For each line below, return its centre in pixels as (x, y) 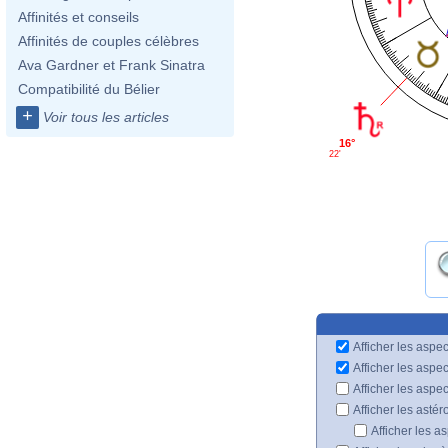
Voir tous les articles (106, 117)
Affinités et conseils (78, 17)
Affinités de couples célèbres (108, 41)
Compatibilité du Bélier (89, 89)
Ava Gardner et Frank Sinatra (111, 65)
